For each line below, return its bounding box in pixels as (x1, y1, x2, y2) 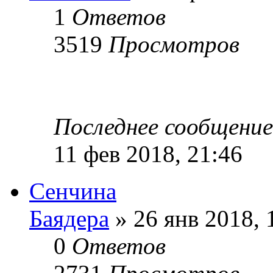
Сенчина (29, 177, 116, 204)
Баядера (29, 205, 109, 232)
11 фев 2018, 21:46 (54, 140, 243, 167)
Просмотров (108, 30, 239, 57)
